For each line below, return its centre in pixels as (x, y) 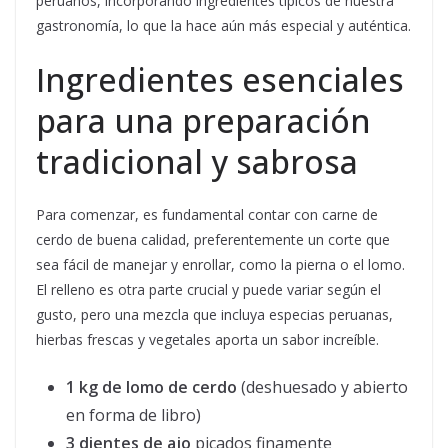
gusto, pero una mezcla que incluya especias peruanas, (214, 315)
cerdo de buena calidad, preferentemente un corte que (213, 240)
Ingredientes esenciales (220, 80)
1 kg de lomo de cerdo (151, 387)
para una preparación (203, 121)
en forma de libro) (133, 415)
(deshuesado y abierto (322, 387)
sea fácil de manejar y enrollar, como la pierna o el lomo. (220, 265)
